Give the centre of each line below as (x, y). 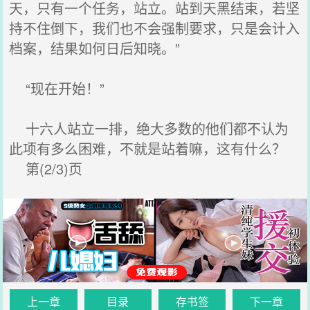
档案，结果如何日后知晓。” (95, 48)
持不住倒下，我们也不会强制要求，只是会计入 (155, 28)
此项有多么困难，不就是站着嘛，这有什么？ (148, 148)
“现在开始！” (57, 88)
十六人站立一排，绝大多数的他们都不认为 (149, 128)
